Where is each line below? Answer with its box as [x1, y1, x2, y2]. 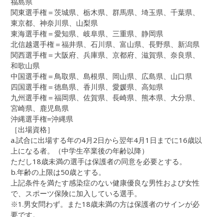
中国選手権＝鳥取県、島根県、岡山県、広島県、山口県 [11, 71, 193, 81]
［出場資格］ [11, 124, 55, 135]
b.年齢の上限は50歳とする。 [11, 167, 106, 177]
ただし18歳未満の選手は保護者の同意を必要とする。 [11, 156, 187, 167]
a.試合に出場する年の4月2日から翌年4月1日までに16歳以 [11, 135, 202, 145]
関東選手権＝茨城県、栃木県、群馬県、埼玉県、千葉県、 [11, 7, 200, 17]
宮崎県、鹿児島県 [11, 103, 69, 113]
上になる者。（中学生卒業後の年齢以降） [11, 146, 149, 156]
